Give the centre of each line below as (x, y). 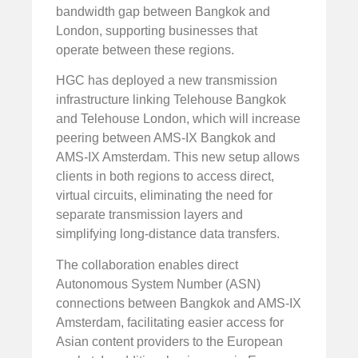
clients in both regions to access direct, (165, 177)
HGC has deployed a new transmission (167, 81)
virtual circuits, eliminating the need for (164, 196)
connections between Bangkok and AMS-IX (179, 303)
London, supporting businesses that (157, 30)
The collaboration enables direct (147, 265)
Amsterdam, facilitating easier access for (170, 322)
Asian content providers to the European (169, 341)
